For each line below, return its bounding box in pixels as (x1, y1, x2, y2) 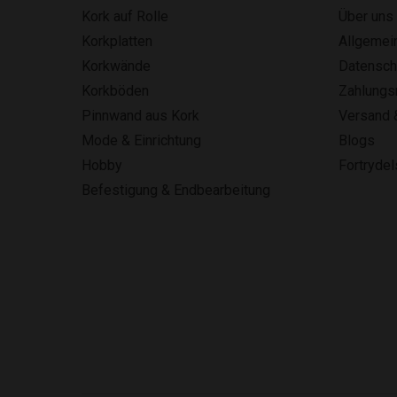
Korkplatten (82, 33, 152, 50)
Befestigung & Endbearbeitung (82, 182, 270, 198)
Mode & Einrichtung (82, 132, 201, 149)
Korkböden (82, 82, 149, 99)
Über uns (339, 8, 393, 25)
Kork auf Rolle (82, 8, 168, 25)
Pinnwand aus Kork (82, 107, 199, 124)
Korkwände (82, 58, 151, 74)
